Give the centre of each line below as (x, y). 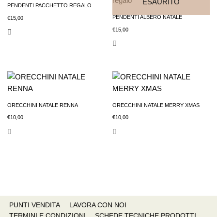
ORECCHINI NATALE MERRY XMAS (156, 105)
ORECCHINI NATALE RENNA (43, 105)
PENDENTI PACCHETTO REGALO (49, 6)
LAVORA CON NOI (98, 205)
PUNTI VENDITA (35, 205)
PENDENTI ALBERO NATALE (147, 17)
